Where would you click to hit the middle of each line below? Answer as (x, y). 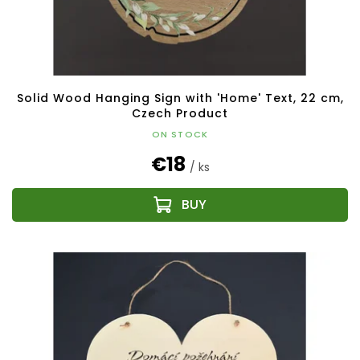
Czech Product (180, 113)
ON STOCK (180, 134)
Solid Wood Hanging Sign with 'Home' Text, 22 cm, (180, 98)
